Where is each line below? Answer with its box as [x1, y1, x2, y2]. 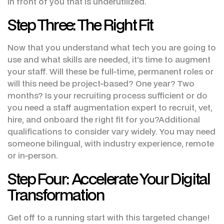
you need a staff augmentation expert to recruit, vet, [7, 101, 212, 113]
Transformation [7, 184, 104, 205]
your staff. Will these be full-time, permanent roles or [7, 65, 213, 77]
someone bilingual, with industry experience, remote [7, 137, 214, 149]
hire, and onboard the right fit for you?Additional [7, 113, 200, 125]
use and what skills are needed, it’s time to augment [7, 53, 210, 65]
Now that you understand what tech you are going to [7, 41, 216, 53]
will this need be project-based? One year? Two [7, 77, 194, 89]
